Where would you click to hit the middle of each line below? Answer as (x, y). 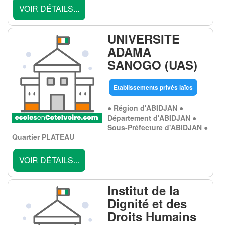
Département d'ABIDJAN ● (152, 118)
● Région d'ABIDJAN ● (145, 108)
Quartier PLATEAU (43, 137)
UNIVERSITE (144, 39)
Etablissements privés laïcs (153, 87)
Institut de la (143, 190)
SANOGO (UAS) (152, 65)
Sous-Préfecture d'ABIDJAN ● (158, 127)
